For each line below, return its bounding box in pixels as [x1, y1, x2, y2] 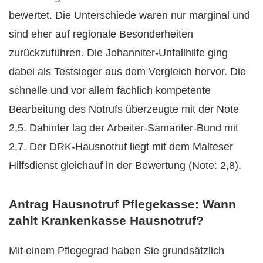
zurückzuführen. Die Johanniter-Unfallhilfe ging [9, 46, 228, 59]
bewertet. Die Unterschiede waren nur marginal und [9, 9, 250, 21]
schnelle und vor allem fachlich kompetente [9, 84, 211, 96]
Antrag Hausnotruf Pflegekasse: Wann [9, 197, 236, 211]
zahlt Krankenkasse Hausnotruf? [9, 213, 204, 227]
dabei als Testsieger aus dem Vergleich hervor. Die [9, 65, 246, 77]
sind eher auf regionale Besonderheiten [9, 28, 193, 40]
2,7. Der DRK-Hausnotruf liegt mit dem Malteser [9, 140, 233, 153]
